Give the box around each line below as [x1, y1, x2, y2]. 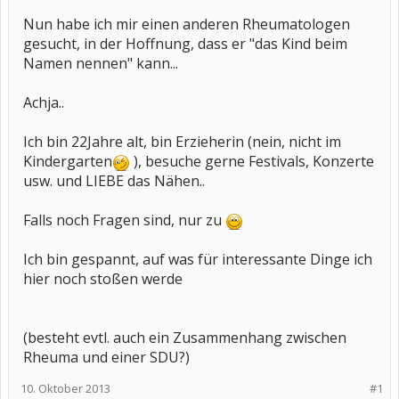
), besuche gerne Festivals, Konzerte [130, 151, 374, 171]
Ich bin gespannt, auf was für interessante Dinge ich [23, 249, 372, 269]
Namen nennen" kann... [23, 53, 178, 73]
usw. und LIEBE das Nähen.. [23, 171, 205, 191]
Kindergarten [23, 151, 112, 171]
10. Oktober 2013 [20, 380, 110, 396]
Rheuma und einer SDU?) [23, 347, 190, 367]
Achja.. [23, 93, 64, 112]
